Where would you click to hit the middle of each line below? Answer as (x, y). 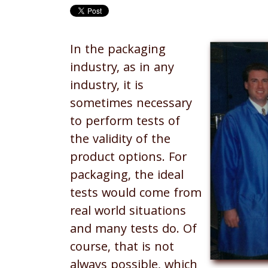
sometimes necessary (131, 104)
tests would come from (136, 194)
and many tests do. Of (133, 230)
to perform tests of (125, 122)
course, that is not (122, 248)
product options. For (128, 158)
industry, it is (107, 86)
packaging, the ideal (127, 176)
